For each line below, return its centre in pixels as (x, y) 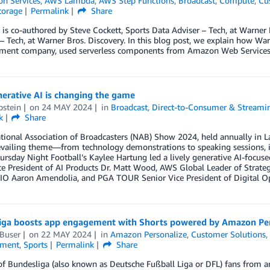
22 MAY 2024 (67, 234)
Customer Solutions (229, 234)
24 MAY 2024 (67, 107)
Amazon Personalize (149, 234)
